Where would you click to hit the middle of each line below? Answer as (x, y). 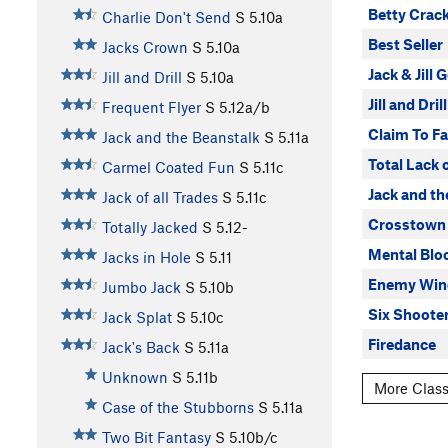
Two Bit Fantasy (156, 436)
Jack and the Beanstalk (180, 136)
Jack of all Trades (159, 196)
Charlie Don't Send (166, 16)
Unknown (134, 376)
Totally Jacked (149, 226)
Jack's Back (140, 346)
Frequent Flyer (151, 106)
